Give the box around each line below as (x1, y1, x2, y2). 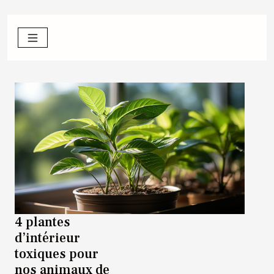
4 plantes (15, 213, 70, 231)
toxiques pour (15, 245, 98, 262)
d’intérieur (15, 229, 80, 246)
